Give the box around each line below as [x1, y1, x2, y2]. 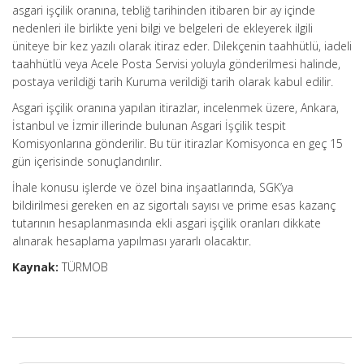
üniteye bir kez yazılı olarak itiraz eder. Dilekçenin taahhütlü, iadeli [12, 38, 352, 54]
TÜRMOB [58, 259, 108, 275]
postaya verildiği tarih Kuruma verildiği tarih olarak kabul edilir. [12, 74, 333, 89]
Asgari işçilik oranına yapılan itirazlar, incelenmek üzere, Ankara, [12, 100, 339, 115]
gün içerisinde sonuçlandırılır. [12, 154, 162, 169]
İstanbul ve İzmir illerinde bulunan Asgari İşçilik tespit [12, 118, 286, 133]
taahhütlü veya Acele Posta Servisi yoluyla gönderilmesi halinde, [12, 56, 340, 71]
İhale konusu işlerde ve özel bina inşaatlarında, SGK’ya [12, 180, 293, 195]
